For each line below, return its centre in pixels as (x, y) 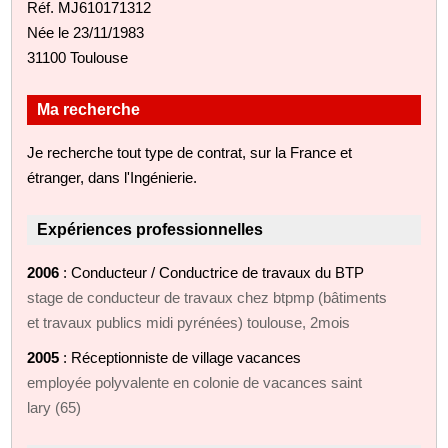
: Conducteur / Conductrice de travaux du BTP (212, 272)
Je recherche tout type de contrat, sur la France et (190, 152)
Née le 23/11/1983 (86, 32)
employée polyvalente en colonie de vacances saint (195, 382)
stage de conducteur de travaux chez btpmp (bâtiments (207, 297)
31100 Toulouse (78, 57)
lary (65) (54, 407)
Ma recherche (89, 109)
